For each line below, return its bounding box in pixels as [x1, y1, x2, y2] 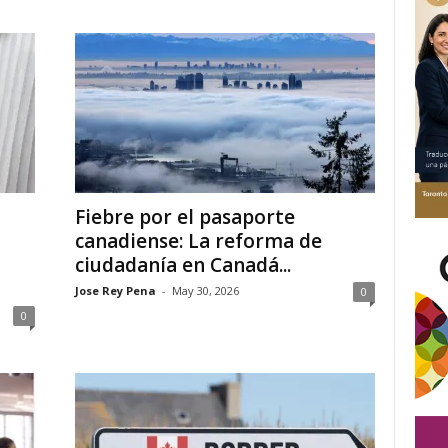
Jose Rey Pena [74, 283, 156, 298]
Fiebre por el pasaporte [74, 204, 295, 230]
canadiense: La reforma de [74, 228, 322, 254]
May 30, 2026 [171, 283, 239, 298]
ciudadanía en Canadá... [74, 252, 291, 278]
